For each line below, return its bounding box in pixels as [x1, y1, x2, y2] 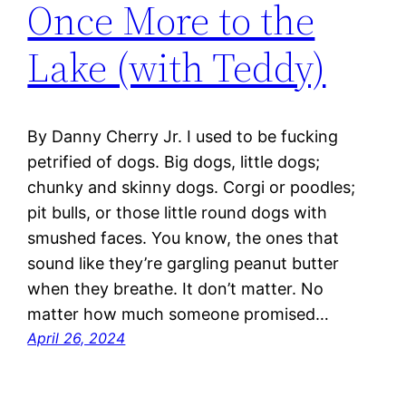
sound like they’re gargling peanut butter [27, 254, 340, 274]
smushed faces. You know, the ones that [27, 228, 340, 248]
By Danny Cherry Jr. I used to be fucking [27, 127, 339, 147]
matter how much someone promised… [27, 304, 330, 324]
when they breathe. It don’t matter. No [27, 279, 324, 299]
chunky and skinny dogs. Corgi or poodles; [27, 178, 356, 198]
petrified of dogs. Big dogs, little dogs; [27, 152, 321, 172]
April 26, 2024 [27, 329, 126, 348]
